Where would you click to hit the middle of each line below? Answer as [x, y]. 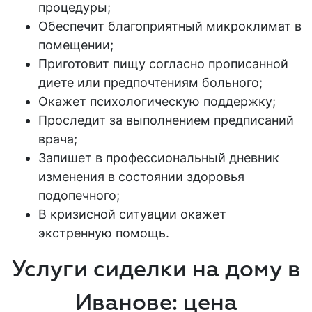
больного [231, 83]
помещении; [76, 45]
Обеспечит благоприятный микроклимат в [170, 26]
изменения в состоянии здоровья [141, 177]
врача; [58, 139]
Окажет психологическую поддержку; [157, 101]
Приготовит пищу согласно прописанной [163, 64]
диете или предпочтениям [120, 83]
